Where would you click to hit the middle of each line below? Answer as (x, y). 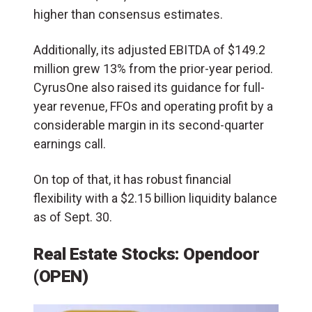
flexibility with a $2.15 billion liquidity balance (155, 198)
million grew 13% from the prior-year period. (153, 68)
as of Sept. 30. (73, 217)
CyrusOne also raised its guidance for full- (149, 87)
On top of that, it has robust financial (132, 179)
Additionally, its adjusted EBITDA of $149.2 (149, 49)
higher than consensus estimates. (128, 14)
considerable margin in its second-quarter (149, 125)
